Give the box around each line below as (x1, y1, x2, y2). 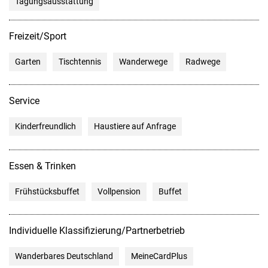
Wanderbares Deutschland (15, 251, 113, 261)
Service (9, 95, 39, 107)
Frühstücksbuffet (15, 186, 80, 196)
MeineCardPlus (131, 251, 187, 261)
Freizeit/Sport (9, 31, 66, 42)
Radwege (185, 57, 220, 67)
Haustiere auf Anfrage (94, 121, 176, 132)
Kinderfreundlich (15, 121, 76, 132)
